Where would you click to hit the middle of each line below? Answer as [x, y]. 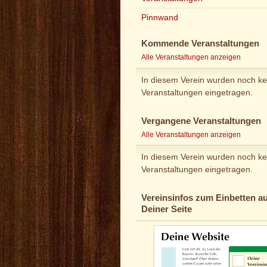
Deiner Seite [167, 209]
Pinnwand [160, 18]
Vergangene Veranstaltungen [201, 121]
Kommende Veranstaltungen [200, 44]
